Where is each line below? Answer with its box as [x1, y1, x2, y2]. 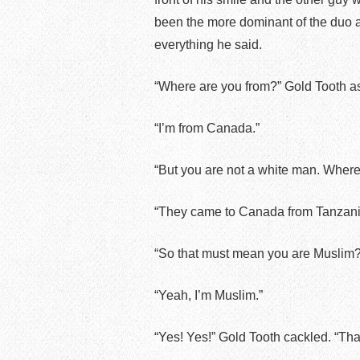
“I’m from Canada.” [154, 121, 260, 135]
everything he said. [154, 37, 262, 51]
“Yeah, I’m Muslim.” [154, 288, 263, 302]
